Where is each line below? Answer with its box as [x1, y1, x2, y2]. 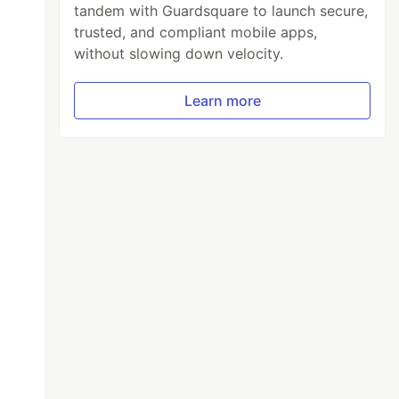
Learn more [183, 91, 261, 110]
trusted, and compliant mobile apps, [74, 22, 318, 41]
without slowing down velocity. [74, 44, 284, 62]
